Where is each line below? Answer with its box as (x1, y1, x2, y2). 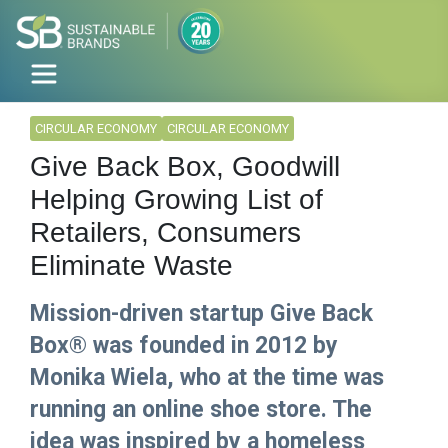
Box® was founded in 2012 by (30, 332, 338, 360)
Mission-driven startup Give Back (30, 300, 373, 328)
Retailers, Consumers (30, 217, 301, 249)
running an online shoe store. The (30, 396, 372, 424)
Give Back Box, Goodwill (30, 151, 340, 183)
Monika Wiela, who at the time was (30, 364, 384, 392)
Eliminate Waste (30, 250, 233, 282)
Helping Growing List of (30, 184, 323, 216)
